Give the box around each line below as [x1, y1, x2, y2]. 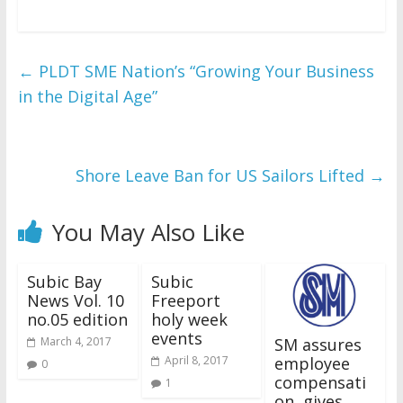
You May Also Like [51, 216, 245, 249]
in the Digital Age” [17, 85, 157, 108]
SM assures [274, 334, 363, 356]
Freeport [150, 290, 220, 312]
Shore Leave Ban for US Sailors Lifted [76, 165, 370, 187]
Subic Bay [26, 271, 102, 293]
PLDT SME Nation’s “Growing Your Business [33, 60, 374, 83]
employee [274, 353, 351, 375]
